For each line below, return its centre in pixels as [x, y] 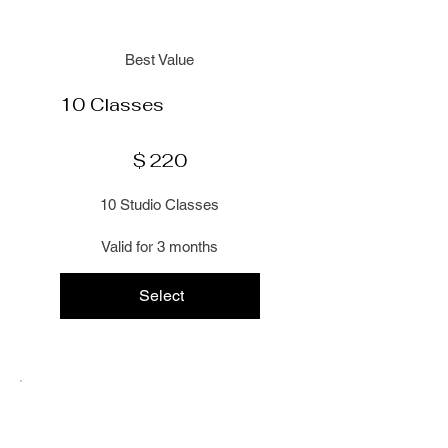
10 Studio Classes [160, 204]
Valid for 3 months [160, 247]
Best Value [160, 59]
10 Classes [112, 104]
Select [162, 296]
